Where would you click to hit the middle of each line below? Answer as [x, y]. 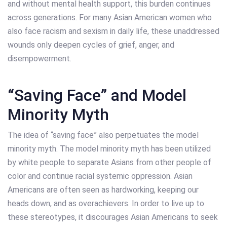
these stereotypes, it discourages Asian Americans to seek [113, 217]
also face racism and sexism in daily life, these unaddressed [113, 31]
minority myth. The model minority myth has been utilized [109, 149]
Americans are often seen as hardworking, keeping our [103, 190]
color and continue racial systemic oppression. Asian [100, 176]
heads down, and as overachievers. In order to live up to [106, 204]
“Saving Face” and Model [97, 96]
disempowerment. [40, 59]
